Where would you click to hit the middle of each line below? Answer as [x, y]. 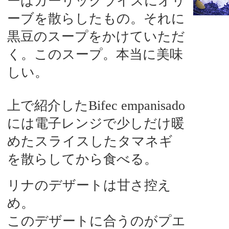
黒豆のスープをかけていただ [96, 37]
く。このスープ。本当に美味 [95, 54]
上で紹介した [48, 106]
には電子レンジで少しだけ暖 [96, 123]
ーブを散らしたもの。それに [96, 19]
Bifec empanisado [137, 106]
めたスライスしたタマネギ [90, 141]
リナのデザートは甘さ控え [89, 185]
